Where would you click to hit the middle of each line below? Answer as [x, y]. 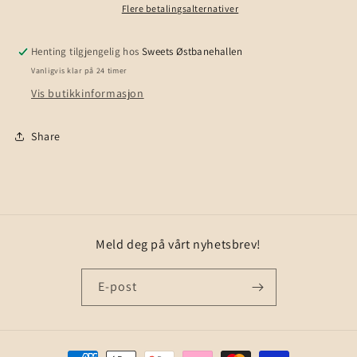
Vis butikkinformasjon [88, 93]
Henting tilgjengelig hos [86, 51]
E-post [117, 286]
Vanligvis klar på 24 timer [79, 71]
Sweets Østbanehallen [192, 51]
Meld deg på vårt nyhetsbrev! [178, 244]
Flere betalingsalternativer [180, 8]
